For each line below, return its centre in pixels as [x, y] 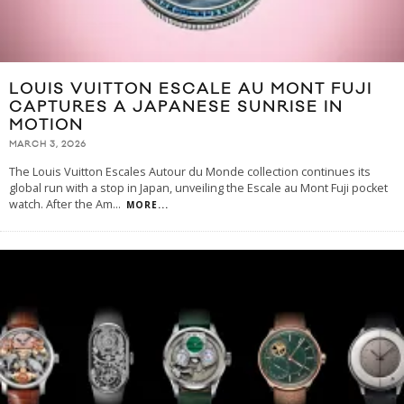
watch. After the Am [61, 204]
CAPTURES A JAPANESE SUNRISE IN [176, 107]
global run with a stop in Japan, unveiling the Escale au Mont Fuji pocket [198, 188]
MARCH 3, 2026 [48, 144]
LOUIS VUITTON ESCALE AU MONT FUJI [191, 89]
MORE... [147, 204]
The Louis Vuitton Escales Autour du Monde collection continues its [190, 171]
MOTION [46, 125]
